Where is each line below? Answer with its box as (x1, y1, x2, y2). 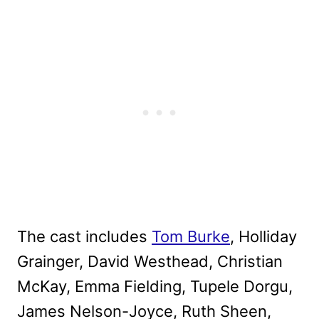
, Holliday (230, 226, 297, 246)
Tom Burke (152, 226, 230, 246)
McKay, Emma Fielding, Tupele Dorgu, (17, 276, 293, 296)
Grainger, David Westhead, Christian (17, 251, 283, 271)
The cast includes (17, 226, 152, 246)
